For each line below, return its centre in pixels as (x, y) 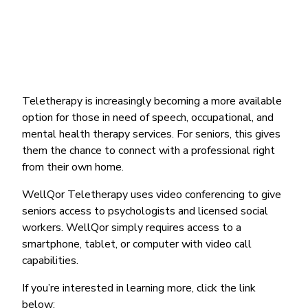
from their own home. (73, 167)
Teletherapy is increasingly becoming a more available (152, 101)
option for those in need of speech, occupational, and (148, 117)
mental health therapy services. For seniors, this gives (151, 134)
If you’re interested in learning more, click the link (139, 288)
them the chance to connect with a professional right (148, 150)
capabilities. (50, 260)
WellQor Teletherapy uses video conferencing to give (152, 194)
